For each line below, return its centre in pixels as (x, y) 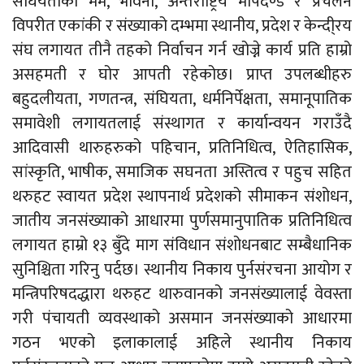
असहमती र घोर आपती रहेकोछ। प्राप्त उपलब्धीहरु (182, 74)
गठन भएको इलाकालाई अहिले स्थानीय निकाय (182, 342)
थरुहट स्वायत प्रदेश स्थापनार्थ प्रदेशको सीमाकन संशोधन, (182, 196)
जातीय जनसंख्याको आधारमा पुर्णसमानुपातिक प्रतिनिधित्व (182, 221)
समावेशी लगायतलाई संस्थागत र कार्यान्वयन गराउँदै (182, 123)
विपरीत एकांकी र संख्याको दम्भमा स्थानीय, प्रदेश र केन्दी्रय (182, 26)
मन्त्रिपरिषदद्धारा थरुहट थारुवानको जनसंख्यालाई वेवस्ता (182, 294)
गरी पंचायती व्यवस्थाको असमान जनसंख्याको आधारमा (182, 318)
